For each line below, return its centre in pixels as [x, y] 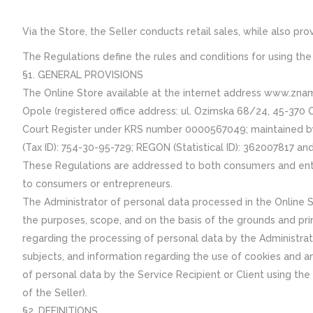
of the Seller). [55, 293]
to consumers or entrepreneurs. [97, 184]
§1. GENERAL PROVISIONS [83, 75]
